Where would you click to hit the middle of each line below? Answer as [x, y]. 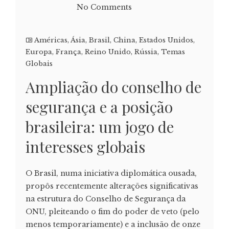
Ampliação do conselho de [113, 87]
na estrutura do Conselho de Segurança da [106, 199]
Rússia [146, 52]
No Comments [104, 7]
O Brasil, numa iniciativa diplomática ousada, [111, 174]
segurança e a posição [99, 107]
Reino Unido [108, 52]
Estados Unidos [166, 40]
